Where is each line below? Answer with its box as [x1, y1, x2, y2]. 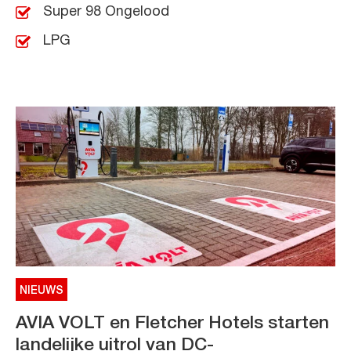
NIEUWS [20, 286, 63, 297]
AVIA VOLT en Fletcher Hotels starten [16, 316, 329, 332]
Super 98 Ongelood [43, 5, 169, 20]
